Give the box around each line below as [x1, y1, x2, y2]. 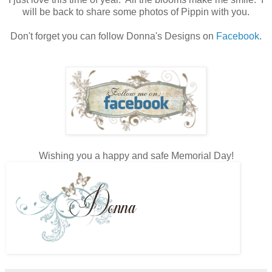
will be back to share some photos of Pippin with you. [22, 7, 250, 18]
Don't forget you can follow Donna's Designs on [10, 31, 216, 42]
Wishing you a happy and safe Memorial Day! [38, 151, 234, 161]
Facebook [216, 31, 259, 42]
